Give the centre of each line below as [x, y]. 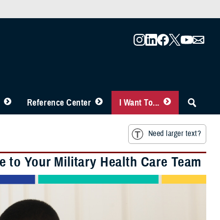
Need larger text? [174, 134]
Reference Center [59, 103]
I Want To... [139, 103]
